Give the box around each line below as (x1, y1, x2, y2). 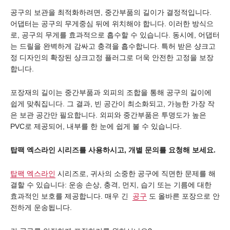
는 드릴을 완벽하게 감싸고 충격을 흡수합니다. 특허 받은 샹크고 (10, 42, 216, 50)
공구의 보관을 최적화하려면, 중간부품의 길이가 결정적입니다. (10, 8, 212, 16)
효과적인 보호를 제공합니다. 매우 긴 (10, 191, 132, 200)
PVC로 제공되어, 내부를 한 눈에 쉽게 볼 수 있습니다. (10, 122, 182, 130)
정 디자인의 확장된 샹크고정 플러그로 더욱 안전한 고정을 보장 (10, 53, 214, 62)
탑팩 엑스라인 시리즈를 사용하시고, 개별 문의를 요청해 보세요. (10, 145, 216, 154)
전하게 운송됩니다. (10, 203, 72, 212)
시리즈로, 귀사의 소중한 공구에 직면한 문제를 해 (55, 169, 216, 178)
